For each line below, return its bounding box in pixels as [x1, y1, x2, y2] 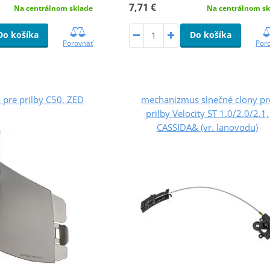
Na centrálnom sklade [14, 2, 93, 13]
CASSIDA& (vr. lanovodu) [156, 121, 258, 133]
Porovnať [63, 37, 93, 48]
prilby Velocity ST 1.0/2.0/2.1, [145, 107, 269, 119]
